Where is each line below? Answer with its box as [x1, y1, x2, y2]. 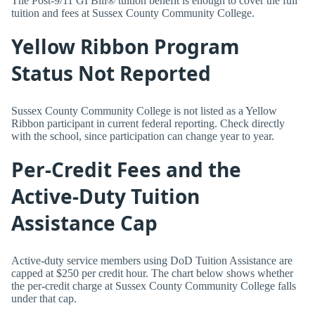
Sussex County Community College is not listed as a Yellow [11, 104, 277, 117]
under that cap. [11, 292, 77, 304]
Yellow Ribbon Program [11, 33, 240, 60]
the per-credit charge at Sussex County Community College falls [11, 279, 296, 292]
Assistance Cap [11, 210, 157, 237]
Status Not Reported [11, 60, 211, 87]
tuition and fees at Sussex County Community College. [11, 7, 255, 20]
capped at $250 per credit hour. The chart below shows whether [11, 266, 293, 279]
